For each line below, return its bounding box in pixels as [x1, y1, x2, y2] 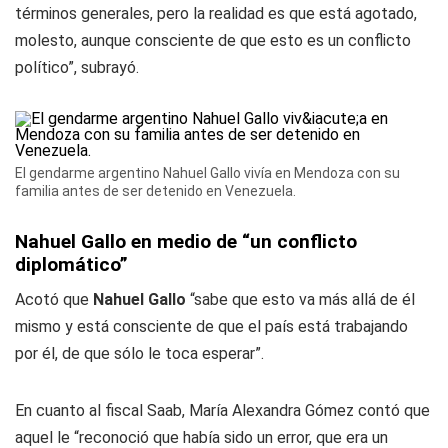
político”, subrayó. [15, 58, 139, 77]
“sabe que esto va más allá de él [190, 290, 415, 309]
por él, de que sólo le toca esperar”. [15, 344, 264, 363]
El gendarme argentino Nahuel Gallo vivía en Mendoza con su [15, 165, 400, 181]
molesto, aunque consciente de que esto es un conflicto [15, 31, 411, 50]
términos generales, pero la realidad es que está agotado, [15, 4, 417, 23]
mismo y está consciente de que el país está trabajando [15, 317, 408, 336]
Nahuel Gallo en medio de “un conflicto [15, 230, 357, 253]
